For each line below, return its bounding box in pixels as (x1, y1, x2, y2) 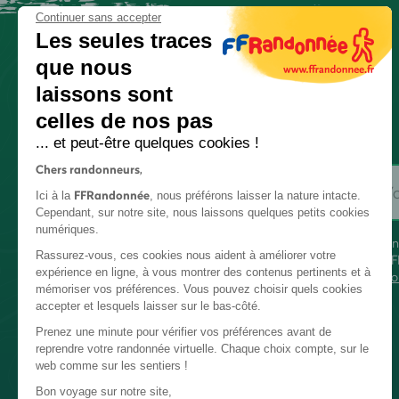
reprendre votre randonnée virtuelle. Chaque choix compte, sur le (36, 342, 369, 355)
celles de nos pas (36, 109, 213, 133)
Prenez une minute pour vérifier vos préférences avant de (36, 325, 331, 338)
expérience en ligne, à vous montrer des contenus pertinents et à (36, 265, 370, 279)
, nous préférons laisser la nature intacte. (150, 189, 361, 202)
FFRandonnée (74, 187, 150, 203)
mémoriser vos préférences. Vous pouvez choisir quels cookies (36, 282, 362, 296)
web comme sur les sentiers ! (36, 359, 188, 372)
